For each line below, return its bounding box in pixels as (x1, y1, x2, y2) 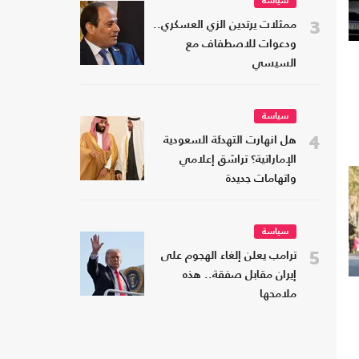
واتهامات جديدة (226, 174, 296, 185)
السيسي (252, 58, 296, 70)
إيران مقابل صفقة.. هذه (183, 270, 296, 281)
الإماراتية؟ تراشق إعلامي (179, 155, 296, 166)
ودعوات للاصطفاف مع (186, 39, 296, 50)
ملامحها (260, 289, 296, 301)
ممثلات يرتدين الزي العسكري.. (153, 20, 296, 31)
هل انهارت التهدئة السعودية (163, 135, 296, 147)
